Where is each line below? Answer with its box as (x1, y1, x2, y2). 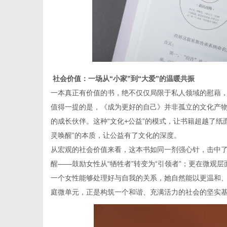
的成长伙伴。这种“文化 (51, 117, 124, 125)
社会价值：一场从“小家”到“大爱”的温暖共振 (53, 74, 195, 83)
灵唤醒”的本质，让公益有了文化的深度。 (51, 131, 181, 139)
